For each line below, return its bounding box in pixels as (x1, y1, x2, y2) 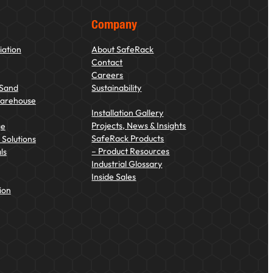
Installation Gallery (91, 107, 164, 119)
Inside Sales (91, 171, 136, 183)
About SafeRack (91, 44, 154, 55)
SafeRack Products (91, 133, 165, 144)
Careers (91, 69, 124, 81)
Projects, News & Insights (91, 120, 186, 132)
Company (91, 16, 138, 32)
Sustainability (91, 82, 142, 94)
